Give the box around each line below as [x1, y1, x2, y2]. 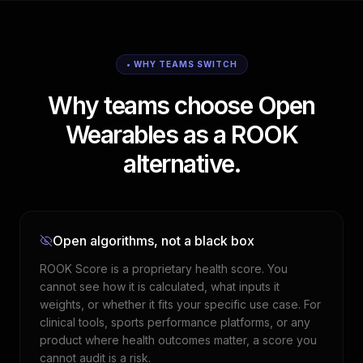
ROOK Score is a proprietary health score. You [40, 262, 288, 275]
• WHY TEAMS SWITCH [126, 59, 237, 69]
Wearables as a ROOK [65, 120, 298, 149]
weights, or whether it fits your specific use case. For [40, 297, 321, 311]
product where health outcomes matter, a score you [40, 333, 317, 347]
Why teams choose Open [48, 91, 315, 120]
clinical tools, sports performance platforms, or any [40, 315, 310, 329]
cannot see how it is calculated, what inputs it [40, 280, 280, 293]
